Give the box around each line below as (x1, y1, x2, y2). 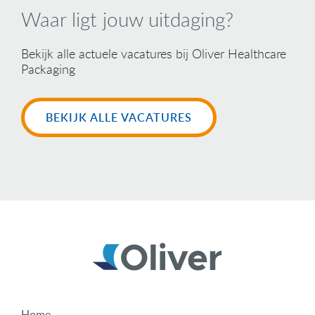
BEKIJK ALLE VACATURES (46, 110, 192, 126)
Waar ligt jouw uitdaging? (21, 6, 233, 33)
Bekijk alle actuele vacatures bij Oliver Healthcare (21, 45, 286, 63)
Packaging (21, 60, 75, 78)
